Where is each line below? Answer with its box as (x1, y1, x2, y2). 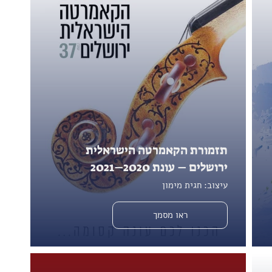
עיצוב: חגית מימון (162, 178, 228, 191)
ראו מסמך (152, 208, 188, 221)
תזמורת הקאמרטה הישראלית (86, 141, 228, 158)
